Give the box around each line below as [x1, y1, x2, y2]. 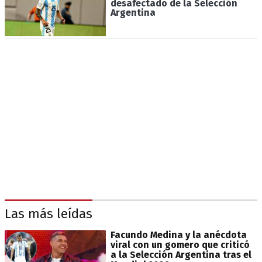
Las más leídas [5, 205, 92, 222]
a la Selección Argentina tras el [110, 249, 251, 260]
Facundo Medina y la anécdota [110, 229, 247, 240]
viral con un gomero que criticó [110, 239, 250, 250]
